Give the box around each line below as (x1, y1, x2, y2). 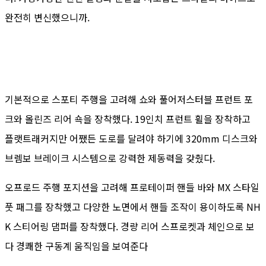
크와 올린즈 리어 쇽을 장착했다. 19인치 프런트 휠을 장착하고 (5, 112, 251, 126)
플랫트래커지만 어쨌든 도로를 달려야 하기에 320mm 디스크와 (5, 131, 258, 146)
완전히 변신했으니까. (5, 10, 90, 25)
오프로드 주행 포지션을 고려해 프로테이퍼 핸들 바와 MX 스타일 (5, 180, 259, 195)
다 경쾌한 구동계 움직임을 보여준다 (5, 239, 148, 254)
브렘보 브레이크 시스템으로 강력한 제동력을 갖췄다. (5, 151, 215, 166)
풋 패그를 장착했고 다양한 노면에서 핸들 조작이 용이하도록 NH (5, 199, 261, 214)
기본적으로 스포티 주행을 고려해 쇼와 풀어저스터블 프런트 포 (5, 92, 253, 107)
